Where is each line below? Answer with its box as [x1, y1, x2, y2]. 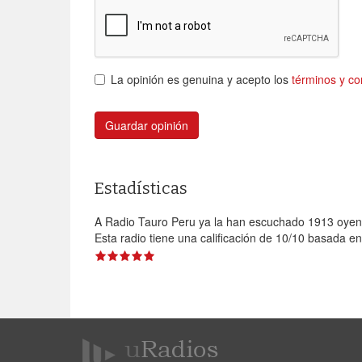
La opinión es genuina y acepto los [111, 71, 292, 88]
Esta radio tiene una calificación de [95, 229, 276, 246]
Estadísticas [95, 179, 187, 199]
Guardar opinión [105, 117, 188, 134]
